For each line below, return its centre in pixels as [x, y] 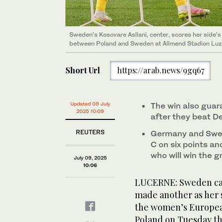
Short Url [83, 70]
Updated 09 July [90, 104]
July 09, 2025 [90, 158]
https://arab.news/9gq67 [160, 70]
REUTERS [90, 132]
